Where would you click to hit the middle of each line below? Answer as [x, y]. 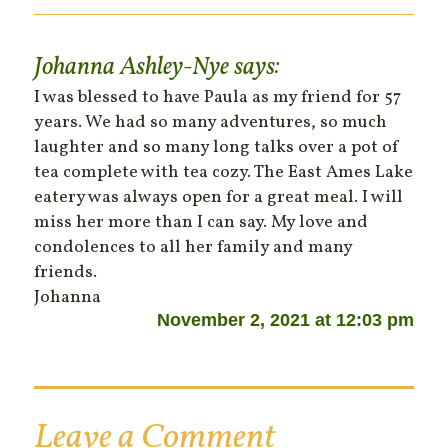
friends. [66, 273]
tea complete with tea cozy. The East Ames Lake [224, 173]
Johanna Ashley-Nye [132, 68]
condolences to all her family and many [193, 248]
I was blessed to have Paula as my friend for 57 [218, 98]
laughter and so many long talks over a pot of [217, 148]
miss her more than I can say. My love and [201, 223]
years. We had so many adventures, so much [211, 123]
